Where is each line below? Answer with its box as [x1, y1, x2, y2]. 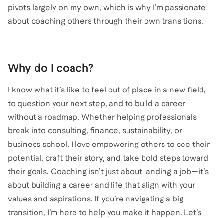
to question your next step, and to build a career [8, 99, 185, 109]
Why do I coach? [8, 61, 93, 74]
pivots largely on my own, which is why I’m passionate [8, 3, 206, 13]
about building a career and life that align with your [8, 181, 195, 190]
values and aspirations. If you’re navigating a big [8, 194, 183, 204]
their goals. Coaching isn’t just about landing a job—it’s [8, 167, 209, 177]
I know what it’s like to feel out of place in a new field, [8, 85, 206, 95]
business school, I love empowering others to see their [8, 140, 210, 149]
